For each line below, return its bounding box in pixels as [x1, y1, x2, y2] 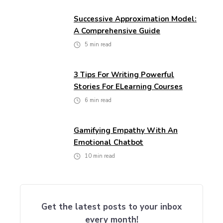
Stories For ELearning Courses [74, 82, 183, 92]
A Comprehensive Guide [74, 26, 160, 36]
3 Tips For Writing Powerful [74, 70, 174, 80]
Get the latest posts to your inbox [41, 201, 182, 213]
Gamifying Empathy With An [74, 125, 178, 136]
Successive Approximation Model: [74, 14, 197, 24]
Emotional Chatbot [74, 137, 143, 148]
